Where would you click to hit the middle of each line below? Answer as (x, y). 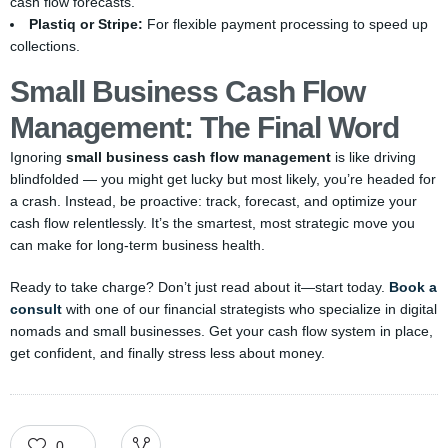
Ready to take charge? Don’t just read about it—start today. (199, 287)
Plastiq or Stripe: (86, 24)
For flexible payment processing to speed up (285, 24)
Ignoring (38, 157)
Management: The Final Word (204, 127)
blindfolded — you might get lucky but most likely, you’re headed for (223, 179)
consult (36, 309)
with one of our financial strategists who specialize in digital (249, 309)
